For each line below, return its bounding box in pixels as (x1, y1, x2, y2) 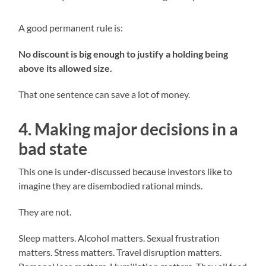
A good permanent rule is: (18, 22, 123, 34)
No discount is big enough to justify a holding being (18, 48, 229, 60)
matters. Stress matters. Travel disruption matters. (18, 246, 222, 258)
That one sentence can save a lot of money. (18, 88, 191, 100)
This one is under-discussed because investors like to (18, 166, 233, 178)
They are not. (18, 206, 72, 218)
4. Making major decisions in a (18, 119, 239, 140)
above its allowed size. (18, 62, 113, 74)
